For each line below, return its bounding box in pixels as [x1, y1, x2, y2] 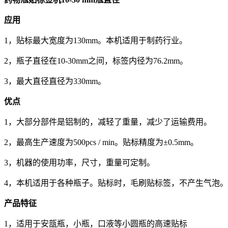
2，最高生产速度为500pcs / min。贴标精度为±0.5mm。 [4, 137, 198, 147]
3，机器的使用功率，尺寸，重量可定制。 [4, 158, 155, 167]
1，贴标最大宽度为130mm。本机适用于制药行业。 [4, 36, 187, 45]
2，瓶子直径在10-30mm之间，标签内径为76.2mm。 [4, 56, 188, 65]
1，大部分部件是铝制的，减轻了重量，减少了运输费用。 [4, 117, 212, 126]
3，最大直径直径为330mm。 [4, 76, 106, 85]
